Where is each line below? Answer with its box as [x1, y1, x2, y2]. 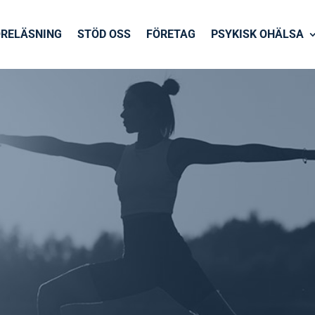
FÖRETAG [146, 27, 195, 41]
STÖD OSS [77, 27, 131, 41]
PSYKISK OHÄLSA [210, 27, 304, 41]
